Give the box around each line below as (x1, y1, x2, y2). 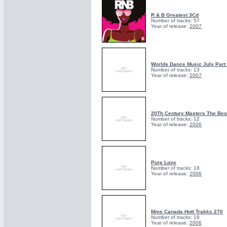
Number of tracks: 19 (151, 214, 200, 220)
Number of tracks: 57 (151, 18, 200, 23)
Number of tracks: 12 (151, 116, 200, 122)
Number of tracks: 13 (151, 67, 200, 72)
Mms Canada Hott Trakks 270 (151, 209, 223, 214)
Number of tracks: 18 (151, 165, 200, 171)
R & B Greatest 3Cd (151, 12, 199, 18)
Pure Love (151, 160, 176, 165)
